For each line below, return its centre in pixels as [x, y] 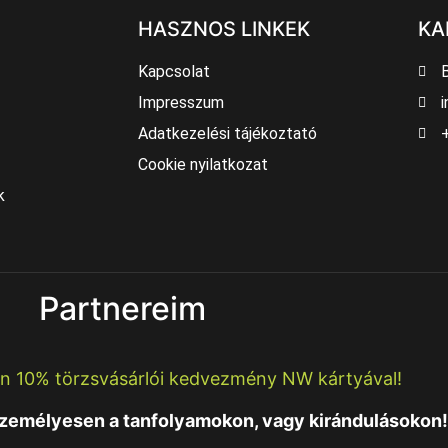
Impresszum [181, 103]
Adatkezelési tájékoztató [227, 134]
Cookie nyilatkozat [203, 165]
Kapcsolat [174, 72]
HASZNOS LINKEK [224, 29]
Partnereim [122, 309]
